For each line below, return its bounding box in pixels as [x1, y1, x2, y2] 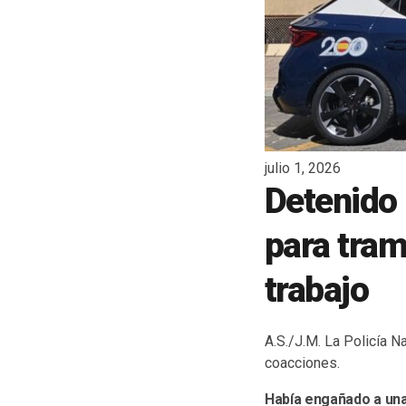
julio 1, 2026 [265, 159, 341, 178]
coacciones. [265, 353, 340, 372]
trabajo [265, 269, 369, 312]
